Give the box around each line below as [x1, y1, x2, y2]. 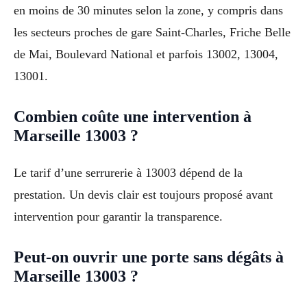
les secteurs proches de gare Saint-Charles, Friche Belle [14, 25, 291, 40]
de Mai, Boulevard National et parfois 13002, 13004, [14, 47, 278, 62]
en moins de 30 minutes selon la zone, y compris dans [14, 3, 283, 18]
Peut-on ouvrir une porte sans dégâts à [14, 247, 284, 266]
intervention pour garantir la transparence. [14, 210, 223, 224]
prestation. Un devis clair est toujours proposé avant [14, 188, 273, 202]
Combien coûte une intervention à [14, 108, 251, 126]
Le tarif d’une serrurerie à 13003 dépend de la [14, 166, 243, 180]
